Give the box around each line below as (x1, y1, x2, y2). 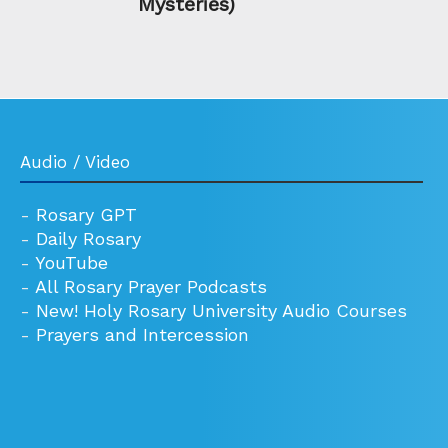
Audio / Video (20, 151, 130, 172)
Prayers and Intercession (36, 323, 249, 345)
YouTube (35, 251, 108, 273)
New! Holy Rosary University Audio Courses (36, 299, 407, 321)
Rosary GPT (36, 203, 137, 225)
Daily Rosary (36, 227, 141, 249)
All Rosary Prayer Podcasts (35, 275, 267, 297)
